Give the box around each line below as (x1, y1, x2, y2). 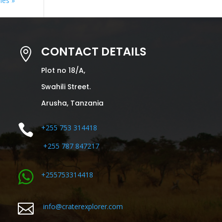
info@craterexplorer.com (43, 201, 123, 211)
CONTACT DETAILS (41, 43, 146, 59)
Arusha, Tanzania (41, 98, 104, 108)
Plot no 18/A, (41, 65, 85, 75)
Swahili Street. (41, 81, 91, 92)
